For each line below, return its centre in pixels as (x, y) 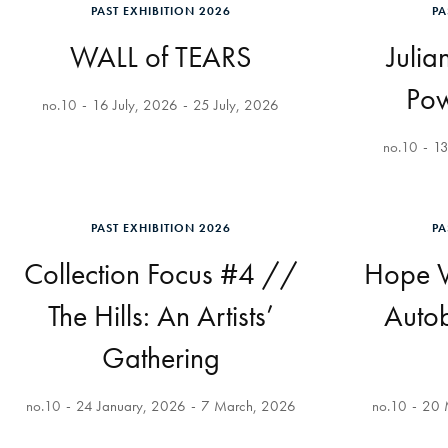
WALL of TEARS (160, 57)
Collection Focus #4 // (160, 274)
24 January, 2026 (130, 406)
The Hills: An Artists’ (160, 316)
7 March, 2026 (248, 406)
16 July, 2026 (135, 105)
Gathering (160, 358)
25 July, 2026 (236, 105)
